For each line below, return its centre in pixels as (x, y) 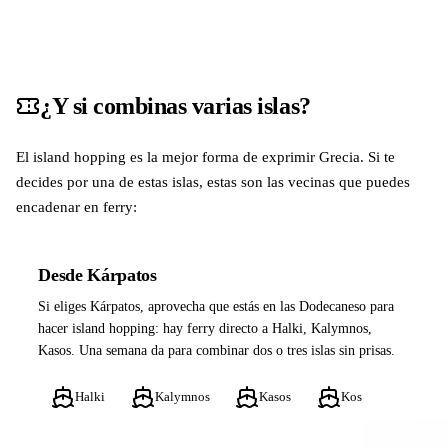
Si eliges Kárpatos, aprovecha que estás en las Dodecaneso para (216, 307)
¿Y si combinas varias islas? (175, 105)
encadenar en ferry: (76, 206)
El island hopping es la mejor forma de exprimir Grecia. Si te (205, 156)
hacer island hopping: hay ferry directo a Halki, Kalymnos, (205, 329)
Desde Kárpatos (97, 275)
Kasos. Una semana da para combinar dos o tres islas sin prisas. (217, 351)
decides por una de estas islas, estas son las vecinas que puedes (213, 181)
